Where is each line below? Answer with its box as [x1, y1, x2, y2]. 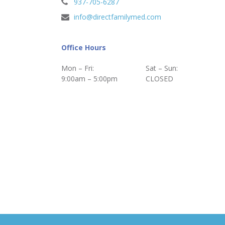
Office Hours [61, 43, 106, 52]
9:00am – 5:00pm [61, 74, 118, 83]
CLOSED [146, 74, 174, 83]
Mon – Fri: [61, 63, 94, 73]
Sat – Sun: [146, 63, 178, 73]
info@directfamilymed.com [74, 12, 161, 22]
